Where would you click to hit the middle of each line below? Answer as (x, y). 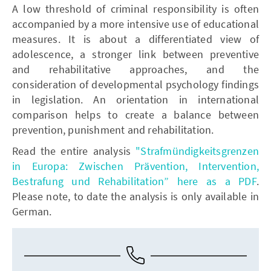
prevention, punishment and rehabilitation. (113, 129)
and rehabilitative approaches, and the (135, 69)
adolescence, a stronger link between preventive (135, 54)
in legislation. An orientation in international (135, 99)
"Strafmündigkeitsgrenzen (197, 151)
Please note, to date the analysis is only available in (135, 196)
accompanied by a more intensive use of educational (135, 24)
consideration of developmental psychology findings (135, 84)
